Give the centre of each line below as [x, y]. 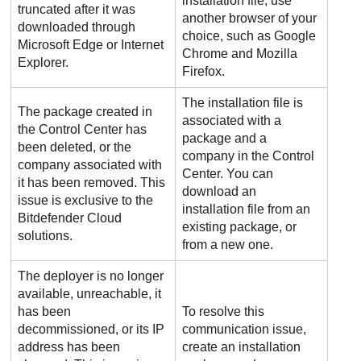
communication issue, [245, 329]
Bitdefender [51, 218]
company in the [228, 156]
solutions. [46, 236]
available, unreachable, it [90, 294]
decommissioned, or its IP [91, 329]
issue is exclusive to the [86, 200]
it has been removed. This [92, 183]
